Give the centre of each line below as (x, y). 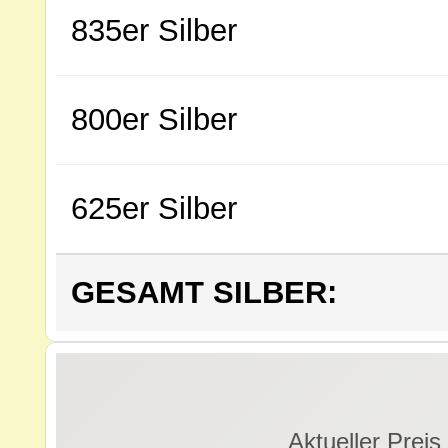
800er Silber (154, 119)
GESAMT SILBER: (204, 292)
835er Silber (154, 30)
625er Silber (154, 208)
